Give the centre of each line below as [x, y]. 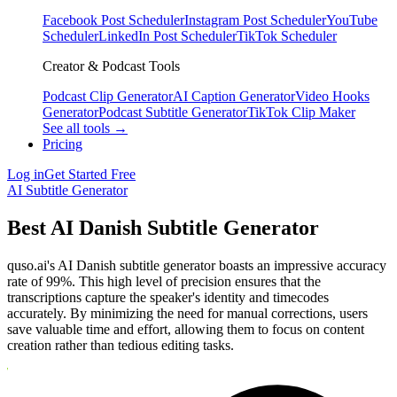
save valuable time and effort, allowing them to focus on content [186, 329]
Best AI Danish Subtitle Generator [163, 227]
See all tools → [85, 128]
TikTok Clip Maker [301, 112]
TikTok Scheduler [287, 36]
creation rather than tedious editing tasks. [121, 345]
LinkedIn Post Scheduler [167, 36]
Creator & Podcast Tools [111, 66]
